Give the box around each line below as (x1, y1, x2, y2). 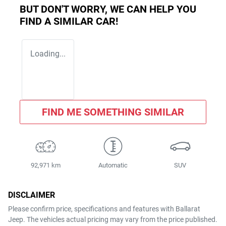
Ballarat (176, 204, 200, 213)
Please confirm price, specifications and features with (8, 204, 176, 213)
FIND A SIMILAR (20, 15, 96, 27)
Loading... (30, 48, 66, 59)
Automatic (98, 161, 128, 169)
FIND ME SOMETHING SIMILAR (42, 105, 184, 118)
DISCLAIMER (8, 190, 55, 200)
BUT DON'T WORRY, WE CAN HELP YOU (20, 3, 196, 15)
